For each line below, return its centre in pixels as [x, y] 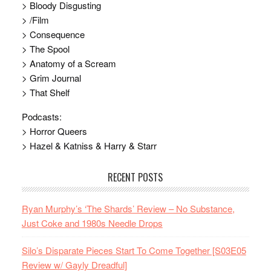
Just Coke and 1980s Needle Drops [92, 223]
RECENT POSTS [135, 178]
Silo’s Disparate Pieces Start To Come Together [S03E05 [134, 250]
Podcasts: [41, 117]
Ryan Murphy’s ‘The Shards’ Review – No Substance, [128, 209]
